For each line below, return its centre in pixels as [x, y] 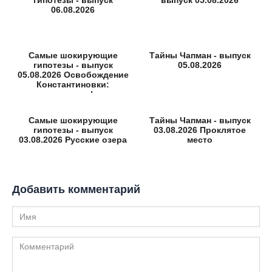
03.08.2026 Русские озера [73, 139]
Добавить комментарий [76, 189]
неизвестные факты [73, 94]
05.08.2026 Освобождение [73, 74]
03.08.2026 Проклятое [200, 130]
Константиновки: [73, 84]
